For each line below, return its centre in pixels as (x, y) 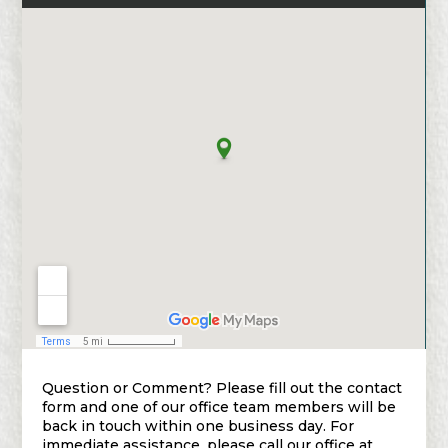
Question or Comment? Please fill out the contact (222, 387)
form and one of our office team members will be (219, 406)
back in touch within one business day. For (198, 425)
